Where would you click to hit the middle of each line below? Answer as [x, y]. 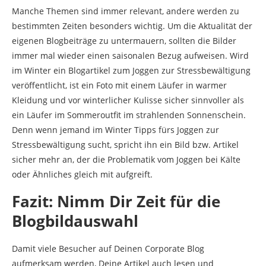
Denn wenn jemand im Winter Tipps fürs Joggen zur [115, 130]
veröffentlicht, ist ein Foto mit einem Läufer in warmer [119, 85]
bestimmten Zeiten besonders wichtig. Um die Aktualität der [132, 26]
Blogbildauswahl [75, 221]
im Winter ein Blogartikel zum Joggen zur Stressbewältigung [131, 71]
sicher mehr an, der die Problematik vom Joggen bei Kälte [126, 160]
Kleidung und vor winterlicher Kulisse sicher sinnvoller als [128, 100]
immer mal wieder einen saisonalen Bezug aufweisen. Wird [130, 56]
